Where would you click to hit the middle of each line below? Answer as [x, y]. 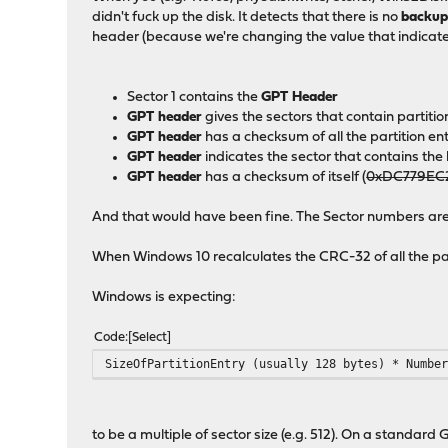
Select [150, 338]
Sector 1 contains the [194, 98]
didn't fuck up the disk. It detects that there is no [247, 18]
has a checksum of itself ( [284, 178]
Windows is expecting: [164, 298]
